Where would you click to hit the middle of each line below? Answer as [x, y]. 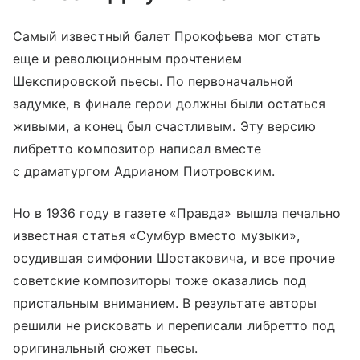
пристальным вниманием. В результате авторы [165, 303]
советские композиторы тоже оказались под [160, 280]
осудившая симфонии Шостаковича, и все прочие [174, 258]
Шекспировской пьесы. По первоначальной [153, 81]
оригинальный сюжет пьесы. [106, 348]
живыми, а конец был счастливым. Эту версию [165, 126]
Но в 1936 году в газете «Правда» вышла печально [177, 213]
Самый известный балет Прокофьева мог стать [167, 36]
